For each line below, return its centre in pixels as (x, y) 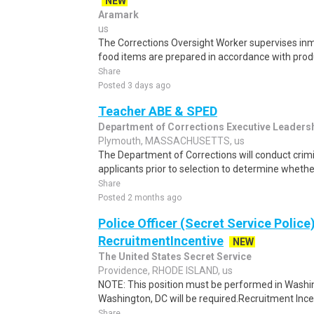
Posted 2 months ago (140, 198)
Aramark (118, 15)
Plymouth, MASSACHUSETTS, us (171, 141)
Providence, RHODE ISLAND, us (165, 271)
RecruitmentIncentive (161, 241)
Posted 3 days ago (134, 86)
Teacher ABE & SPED (158, 111)
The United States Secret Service (175, 257)
